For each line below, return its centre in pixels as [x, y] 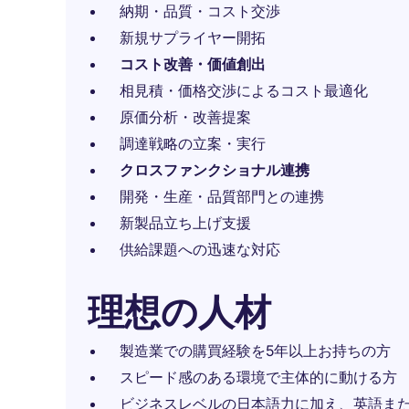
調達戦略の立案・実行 [193, 143]
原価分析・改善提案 [185, 117]
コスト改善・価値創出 [193, 64]
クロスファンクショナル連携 [215, 170]
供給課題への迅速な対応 [200, 249]
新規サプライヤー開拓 [193, 37]
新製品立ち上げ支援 [185, 223]
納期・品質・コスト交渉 [200, 11]
